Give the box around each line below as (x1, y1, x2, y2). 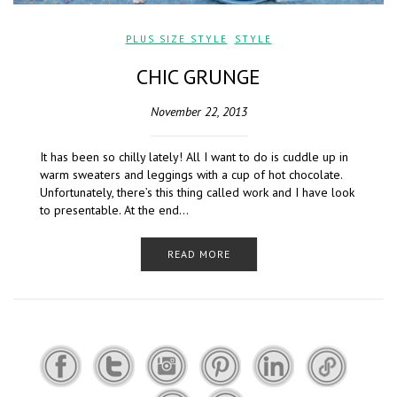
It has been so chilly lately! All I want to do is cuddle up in (40, 149, 348, 166)
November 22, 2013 (150, 104, 247, 121)
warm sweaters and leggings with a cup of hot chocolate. (40, 167, 342, 183)
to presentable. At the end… (40, 202, 189, 219)
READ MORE (167, 247, 230, 261)
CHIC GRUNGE (136, 63, 261, 91)
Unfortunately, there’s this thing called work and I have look (40, 184, 354, 201)
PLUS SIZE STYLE (125, 33, 228, 46)
